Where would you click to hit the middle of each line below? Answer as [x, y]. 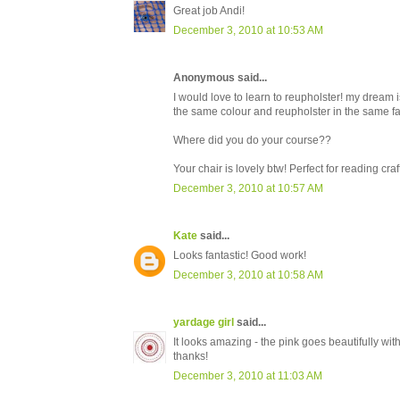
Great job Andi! [209, 11]
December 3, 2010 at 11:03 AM [248, 376]
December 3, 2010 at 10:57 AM [248, 189]
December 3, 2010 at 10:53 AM [248, 31]
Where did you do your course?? [252, 141]
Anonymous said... [220, 78]
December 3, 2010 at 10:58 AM [248, 275]
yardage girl [204, 323]
